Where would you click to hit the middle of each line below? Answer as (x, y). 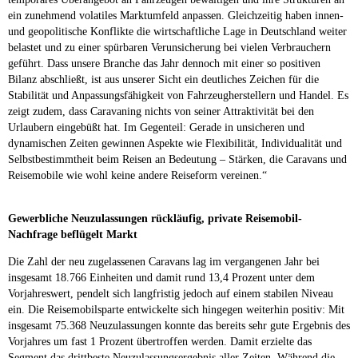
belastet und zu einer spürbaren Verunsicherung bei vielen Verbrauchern (169, 47)
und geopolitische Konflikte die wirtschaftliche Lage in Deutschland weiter (177, 31)
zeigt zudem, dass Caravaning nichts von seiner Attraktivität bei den (161, 111)
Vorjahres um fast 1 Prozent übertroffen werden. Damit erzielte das (160, 341)
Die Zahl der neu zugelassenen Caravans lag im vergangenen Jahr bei (164, 261)
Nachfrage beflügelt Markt (73, 234)
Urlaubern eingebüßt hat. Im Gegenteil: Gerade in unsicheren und (156, 127)
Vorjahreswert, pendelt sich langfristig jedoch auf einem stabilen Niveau (171, 293)
